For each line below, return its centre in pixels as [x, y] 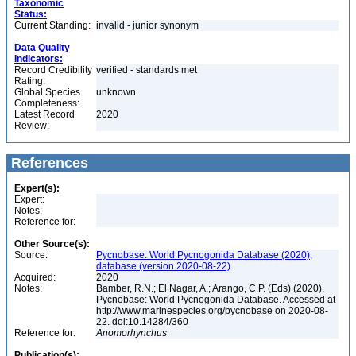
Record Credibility [53, 70]
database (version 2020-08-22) [163, 266]
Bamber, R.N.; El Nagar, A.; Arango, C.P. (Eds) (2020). [210, 288]
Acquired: [35, 277]
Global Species [47, 92]
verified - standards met [147, 70]
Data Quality [42, 48]
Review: [32, 126]
